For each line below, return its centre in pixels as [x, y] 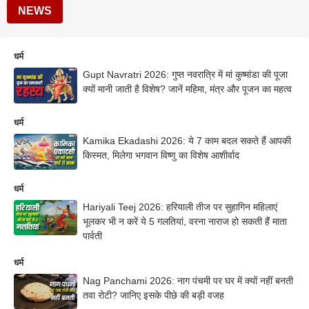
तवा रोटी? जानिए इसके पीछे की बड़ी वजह [153, 295]
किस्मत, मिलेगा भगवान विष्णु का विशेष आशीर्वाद [161, 155]
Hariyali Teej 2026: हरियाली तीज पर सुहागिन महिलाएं [180, 207]
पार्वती [92, 236]
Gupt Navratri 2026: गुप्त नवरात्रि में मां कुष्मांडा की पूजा [185, 74]
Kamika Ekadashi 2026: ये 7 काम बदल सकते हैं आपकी [187, 140]
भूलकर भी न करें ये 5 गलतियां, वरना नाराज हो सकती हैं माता [185, 221]
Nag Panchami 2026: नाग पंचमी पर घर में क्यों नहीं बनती [188, 280]
